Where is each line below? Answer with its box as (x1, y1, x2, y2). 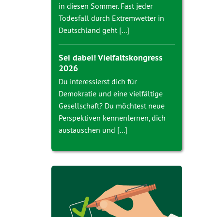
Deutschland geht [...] (59, 25, 129, 35)
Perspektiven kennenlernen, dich (59, 113, 166, 123)
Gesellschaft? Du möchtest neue (59, 101, 165, 110)
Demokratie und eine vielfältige (59, 89, 163, 98)
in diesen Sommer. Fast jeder (59, 1, 153, 11)
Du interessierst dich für (59, 77, 137, 86)
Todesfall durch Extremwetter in (59, 13, 164, 23)
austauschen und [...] (59, 125, 127, 135)
